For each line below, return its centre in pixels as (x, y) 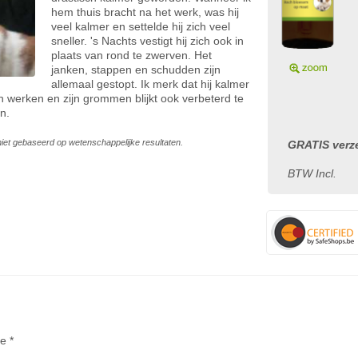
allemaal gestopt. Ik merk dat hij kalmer (150, 84)
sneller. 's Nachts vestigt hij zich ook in (147, 41)
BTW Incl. (312, 173)
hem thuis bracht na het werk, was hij (145, 12)
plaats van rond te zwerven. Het (131, 55)
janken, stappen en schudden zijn (136, 70)
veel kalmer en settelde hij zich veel (141, 26)
